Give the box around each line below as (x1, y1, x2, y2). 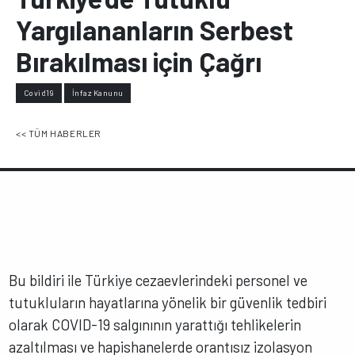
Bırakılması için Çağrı (16, 44, 261, 78)
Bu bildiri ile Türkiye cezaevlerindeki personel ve (9, 270, 308, 289)
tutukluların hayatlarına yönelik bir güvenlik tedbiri (9, 292, 327, 311)
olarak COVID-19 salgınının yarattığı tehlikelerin (9, 315, 302, 334)
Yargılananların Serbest (16, 13, 293, 46)
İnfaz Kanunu (71, 87, 124, 97)
